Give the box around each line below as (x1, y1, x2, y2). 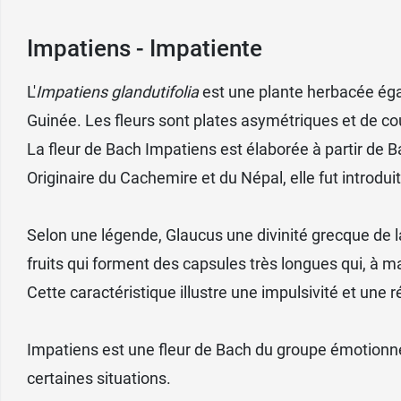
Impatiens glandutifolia (36, 81, 199, 101)
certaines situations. (27, 368, 171, 388)
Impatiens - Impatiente (27, 34, 268, 62)
